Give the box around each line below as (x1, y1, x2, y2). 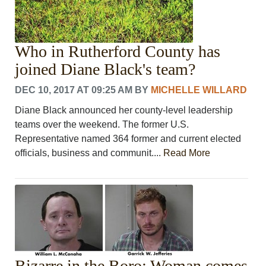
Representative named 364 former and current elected (15, 133, 242, 144)
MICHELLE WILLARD (151, 84, 248, 95)
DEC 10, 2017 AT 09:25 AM (15, 84, 133, 95)
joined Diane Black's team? (15, 59, 196, 78)
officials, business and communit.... (15, 147, 164, 158)
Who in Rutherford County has (15, 42, 221, 61)
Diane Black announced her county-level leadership (15, 104, 233, 115)
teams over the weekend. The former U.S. (15, 119, 189, 129)
